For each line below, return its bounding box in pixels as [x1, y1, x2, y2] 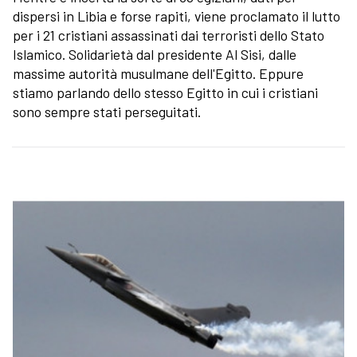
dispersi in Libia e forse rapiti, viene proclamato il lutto [13, 6, 340, 25]
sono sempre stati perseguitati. [13, 102, 201, 120]
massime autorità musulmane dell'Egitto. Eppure [13, 64, 304, 82]
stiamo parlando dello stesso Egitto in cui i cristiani [13, 83, 318, 101]
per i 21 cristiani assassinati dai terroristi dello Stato [13, 25, 324, 44]
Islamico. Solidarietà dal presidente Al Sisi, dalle [13, 45, 296, 63]
